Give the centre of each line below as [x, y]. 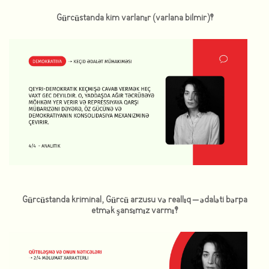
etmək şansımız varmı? [134, 211]
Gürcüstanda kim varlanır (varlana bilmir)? [134, 18]
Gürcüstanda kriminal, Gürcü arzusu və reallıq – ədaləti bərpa [134, 200]
